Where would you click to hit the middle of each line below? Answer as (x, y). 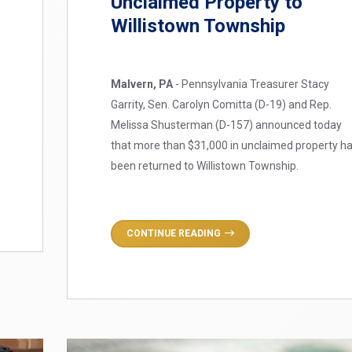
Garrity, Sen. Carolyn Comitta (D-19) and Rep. (222, 104)
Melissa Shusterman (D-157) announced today (227, 125)
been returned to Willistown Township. (205, 165)
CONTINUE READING (174, 233)
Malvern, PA (142, 84)
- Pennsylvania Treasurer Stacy (251, 84)
